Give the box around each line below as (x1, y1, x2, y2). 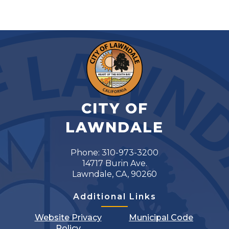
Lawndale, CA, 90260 (72, 169, 157, 179)
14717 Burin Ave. (82, 158, 147, 169)
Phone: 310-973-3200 (71, 148, 158, 158)
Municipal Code (129, 213, 193, 223)
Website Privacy (34, 213, 102, 223)
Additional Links (73, 192, 156, 202)
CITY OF (81, 100, 148, 118)
